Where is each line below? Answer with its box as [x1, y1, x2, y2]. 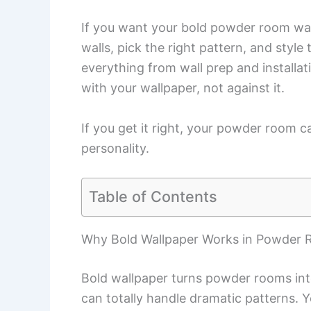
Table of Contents [89, 187, 217, 205]
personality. [81, 140, 149, 155]
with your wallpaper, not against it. [81, 80, 285, 95]
